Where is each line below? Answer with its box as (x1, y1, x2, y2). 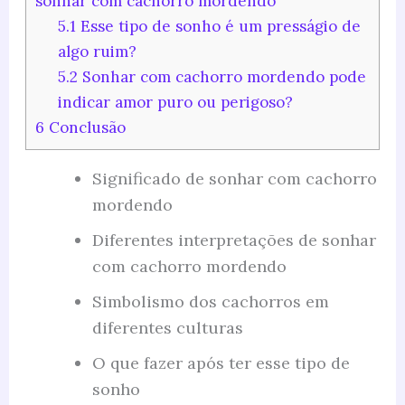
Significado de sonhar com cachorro (91, 167, 377, 189)
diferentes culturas (91, 316, 243, 338)
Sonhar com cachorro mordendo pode (78, 66, 367, 87)
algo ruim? (58, 41, 137, 61)
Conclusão (43, 117, 126, 137)
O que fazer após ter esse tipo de (91, 352, 350, 373)
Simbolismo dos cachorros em (91, 290, 329, 312)
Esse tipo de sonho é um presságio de (76, 15, 362, 36)
